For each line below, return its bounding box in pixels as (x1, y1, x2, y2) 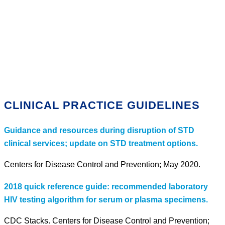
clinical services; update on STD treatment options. (4, 139, 198, 148)
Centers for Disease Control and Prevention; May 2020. (4, 160, 200, 169)
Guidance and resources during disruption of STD (4, 126, 194, 135)
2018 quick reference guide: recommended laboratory (4, 182, 208, 191)
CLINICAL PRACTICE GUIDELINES (4, 99, 200, 112)
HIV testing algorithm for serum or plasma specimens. (4, 195, 208, 204)
